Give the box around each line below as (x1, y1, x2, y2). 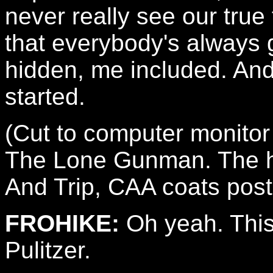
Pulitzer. (5, 237, 91, 263)
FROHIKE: (5, 210, 119, 236)
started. (5, 83, 85, 110)
